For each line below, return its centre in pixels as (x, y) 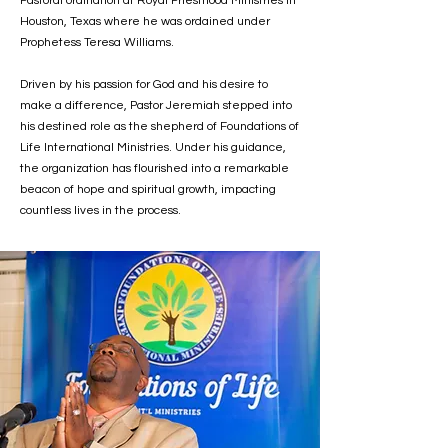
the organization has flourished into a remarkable (154, 168)
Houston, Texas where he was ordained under (145, 21)
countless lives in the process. (100, 210)
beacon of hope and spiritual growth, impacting (148, 189)
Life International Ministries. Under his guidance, (153, 147)
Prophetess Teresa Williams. (97, 42)
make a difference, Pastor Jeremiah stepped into (156, 105)
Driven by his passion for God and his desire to (144, 84)
